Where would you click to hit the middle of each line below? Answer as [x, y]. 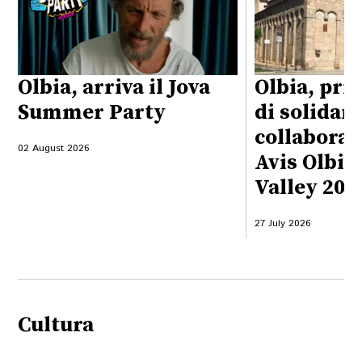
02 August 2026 [54, 148]
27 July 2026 [282, 223]
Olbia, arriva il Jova [114, 87]
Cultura [56, 326]
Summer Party [92, 112]
